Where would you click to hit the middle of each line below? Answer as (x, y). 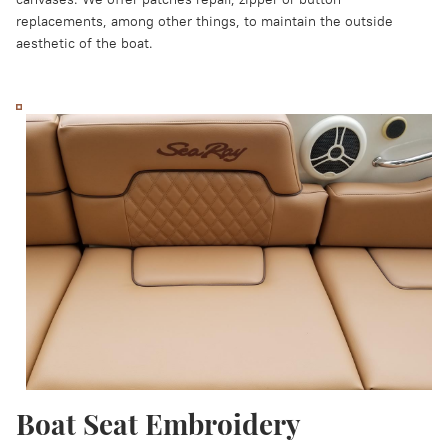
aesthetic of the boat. (84, 43)
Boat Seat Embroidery (158, 423)
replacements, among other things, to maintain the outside (204, 21)
